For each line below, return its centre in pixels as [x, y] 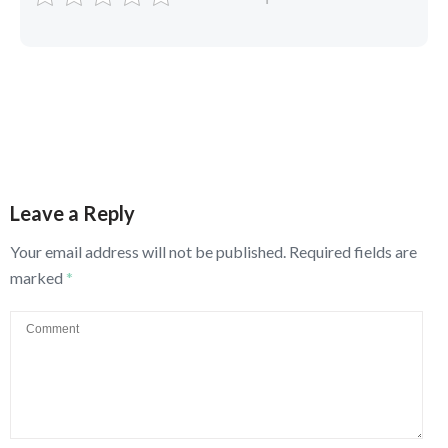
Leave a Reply [72, 212]
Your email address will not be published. [148, 251]
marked [38, 277]
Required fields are [353, 251]
